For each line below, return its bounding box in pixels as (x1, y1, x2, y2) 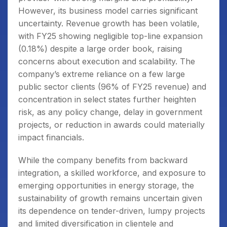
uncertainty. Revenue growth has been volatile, (18, 18, 200, 28)
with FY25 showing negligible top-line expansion (18, 31, 203, 41)
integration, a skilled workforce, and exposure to (18, 168, 206, 178)
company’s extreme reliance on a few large (18, 69, 185, 79)
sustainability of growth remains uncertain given (18, 193, 202, 203)
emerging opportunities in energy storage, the (18, 180, 194, 191)
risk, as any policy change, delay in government (18, 107, 202, 117)
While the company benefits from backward (18, 155, 187, 165)
